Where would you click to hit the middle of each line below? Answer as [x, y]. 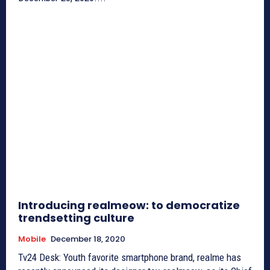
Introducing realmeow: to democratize [129, 205]
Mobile [32, 239]
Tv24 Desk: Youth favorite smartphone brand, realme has [130, 257]
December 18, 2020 [88, 239]
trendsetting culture [76, 218]
